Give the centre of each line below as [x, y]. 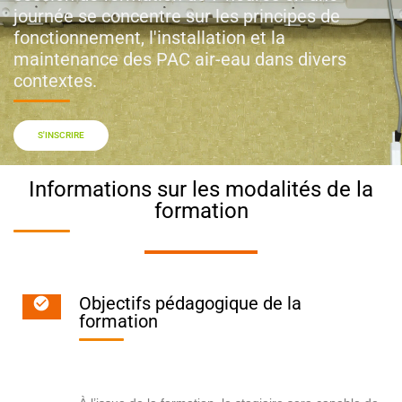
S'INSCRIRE [61, 135]
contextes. [55, 80]
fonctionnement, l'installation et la [149, 37]
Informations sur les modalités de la [201, 189]
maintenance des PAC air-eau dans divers [180, 59]
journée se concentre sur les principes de [177, 16]
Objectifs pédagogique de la [190, 304]
